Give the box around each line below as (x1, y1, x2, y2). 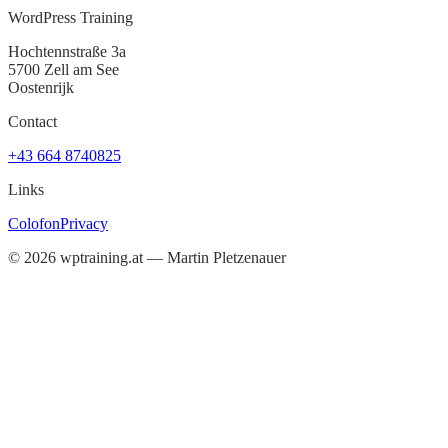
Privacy (60, 215, 108, 233)
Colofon (8, 215, 60, 233)
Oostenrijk (8, 79, 74, 97)
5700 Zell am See (8, 61, 119, 79)
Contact (8, 113, 57, 131)
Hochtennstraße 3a (8, 43, 126, 61)
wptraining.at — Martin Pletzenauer (60, 249, 286, 267)
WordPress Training (8, 9, 133, 27)
